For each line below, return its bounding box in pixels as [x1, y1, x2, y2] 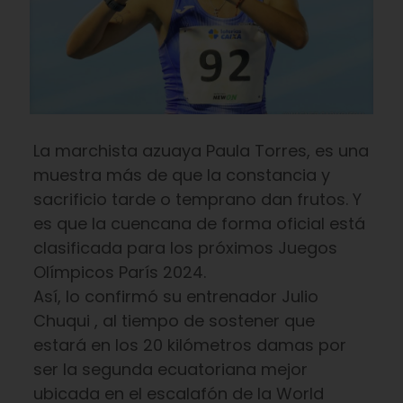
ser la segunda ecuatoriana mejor [32, 357, 308, 381]
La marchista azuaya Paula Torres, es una [32, 139, 369, 162]
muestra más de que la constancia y [32, 163, 330, 186]
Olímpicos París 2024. [32, 260, 206, 283]
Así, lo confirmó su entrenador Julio [32, 284, 318, 308]
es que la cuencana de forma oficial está [32, 211, 365, 235]
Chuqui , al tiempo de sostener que [32, 309, 315, 332]
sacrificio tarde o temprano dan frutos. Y [32, 187, 362, 210]
